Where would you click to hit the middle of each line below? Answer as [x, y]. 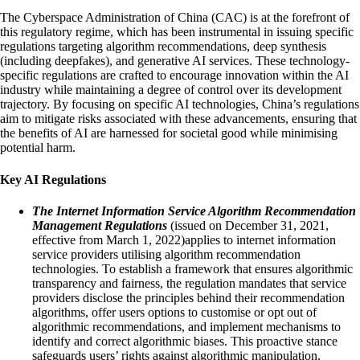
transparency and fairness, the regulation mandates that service [189, 283]
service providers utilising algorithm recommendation [166, 254]
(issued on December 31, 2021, [250, 225]
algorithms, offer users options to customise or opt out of [174, 312]
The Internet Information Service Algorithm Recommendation [194, 211]
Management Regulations [101, 225]
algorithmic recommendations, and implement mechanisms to [186, 326]
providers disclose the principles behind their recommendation [188, 297]
